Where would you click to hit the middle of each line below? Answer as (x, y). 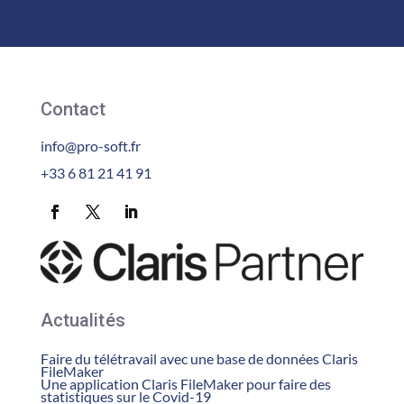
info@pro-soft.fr (90, 145)
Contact (73, 109)
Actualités (83, 320)
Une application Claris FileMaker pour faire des (185, 383)
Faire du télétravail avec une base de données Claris (199, 358)
